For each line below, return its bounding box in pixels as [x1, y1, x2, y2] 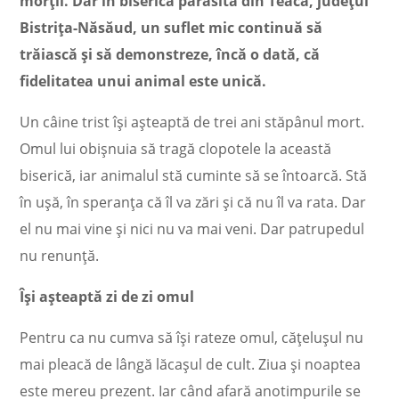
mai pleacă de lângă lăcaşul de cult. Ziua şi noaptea [20, 354, 362, 374]
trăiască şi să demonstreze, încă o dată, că [20, 45, 321, 64]
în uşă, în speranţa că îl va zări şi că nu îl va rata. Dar [20, 192, 367, 212]
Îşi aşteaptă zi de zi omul [20, 287, 195, 306]
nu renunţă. [20, 246, 100, 265]
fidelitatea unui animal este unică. [20, 71, 267, 91]
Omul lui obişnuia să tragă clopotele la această [20, 139, 332, 159]
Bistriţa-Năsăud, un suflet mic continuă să [20, 18, 323, 37]
